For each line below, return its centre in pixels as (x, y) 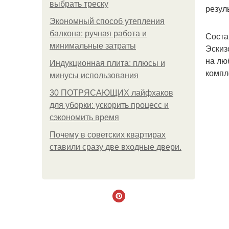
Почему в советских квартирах (108, 135)
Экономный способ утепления (107, 21)
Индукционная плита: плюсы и (107, 63)
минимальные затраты (93, 46)
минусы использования (94, 75)
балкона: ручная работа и (98, 33)
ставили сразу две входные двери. (116, 147)
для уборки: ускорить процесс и (109, 105)
